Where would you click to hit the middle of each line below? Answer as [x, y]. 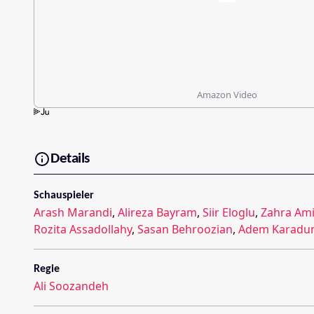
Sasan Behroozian [185, 229]
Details [70, 159]
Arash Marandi [73, 212]
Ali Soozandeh [71, 286]
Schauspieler [64, 195]
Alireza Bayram [157, 212]
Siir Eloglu [229, 212]
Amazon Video [227, 94]
